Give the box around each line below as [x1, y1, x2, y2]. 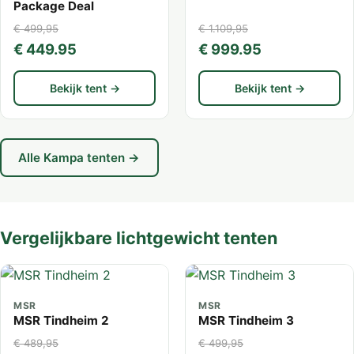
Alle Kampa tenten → [18, 149, 141, 165]
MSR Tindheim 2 [13, 312, 109, 328]
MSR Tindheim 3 [198, 312, 294, 328]
